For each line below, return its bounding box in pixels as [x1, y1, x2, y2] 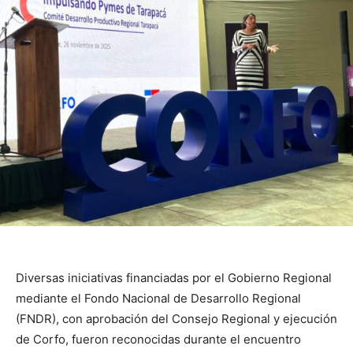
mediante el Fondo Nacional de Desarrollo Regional [16, 290, 301, 306]
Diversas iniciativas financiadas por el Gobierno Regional [16, 269, 332, 285]
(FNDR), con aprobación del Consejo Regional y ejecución [16, 310, 337, 326]
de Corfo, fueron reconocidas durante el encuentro [16, 331, 301, 347]
